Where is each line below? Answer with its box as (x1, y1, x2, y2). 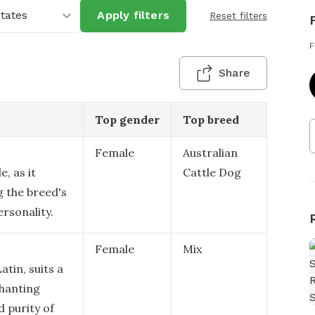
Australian (183, 146, 238, 160)
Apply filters (97, 8, 169, 22)
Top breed (183, 112, 239, 127)
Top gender (95, 112, 160, 127)
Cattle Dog (183, 165, 241, 179)
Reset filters (210, 10, 267, 21)
